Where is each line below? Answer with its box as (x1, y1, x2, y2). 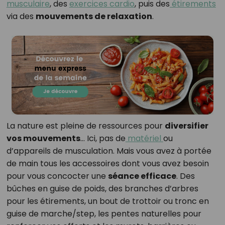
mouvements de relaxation (35, 11, 152, 23)
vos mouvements (6, 133, 80, 145)
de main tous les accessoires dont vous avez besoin (6, 158, 209, 170)
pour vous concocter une (6, 170, 108, 182)
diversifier (164, 120, 208, 132)
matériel (125, 133, 163, 145)
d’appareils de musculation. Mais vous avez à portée (6, 145, 211, 157)
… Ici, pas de (80, 133, 126, 145)
